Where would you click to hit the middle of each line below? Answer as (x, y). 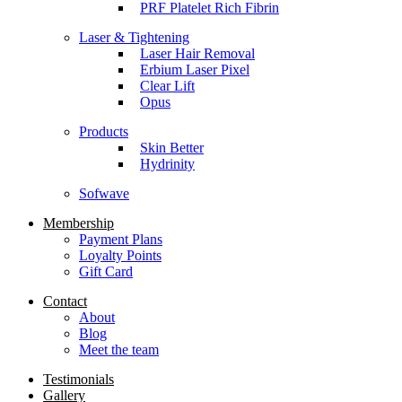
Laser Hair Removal (197, 54)
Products (104, 132)
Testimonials (79, 380)
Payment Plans (121, 240)
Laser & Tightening (134, 38)
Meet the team (119, 350)
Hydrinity (167, 164)
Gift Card (106, 272)
